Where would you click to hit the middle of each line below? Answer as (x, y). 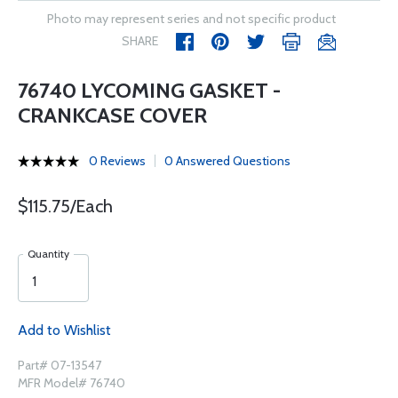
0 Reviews (117, 161)
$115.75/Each (65, 206)
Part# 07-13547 (60, 365)
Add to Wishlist (64, 330)
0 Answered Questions (227, 161)
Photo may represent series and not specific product (191, 19)
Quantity (48, 254)
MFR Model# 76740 (72, 383)
